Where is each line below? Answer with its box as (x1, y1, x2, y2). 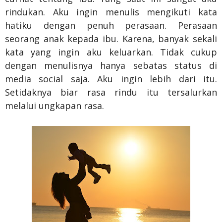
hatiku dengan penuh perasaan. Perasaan (5, 19, 217, 31)
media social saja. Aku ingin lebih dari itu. (5, 72, 217, 85)
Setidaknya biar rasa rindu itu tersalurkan (5, 86, 217, 98)
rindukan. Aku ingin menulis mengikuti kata (5, 5, 217, 18)
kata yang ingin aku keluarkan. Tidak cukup (5, 46, 217, 58)
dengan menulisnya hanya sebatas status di (5, 59, 217, 71)
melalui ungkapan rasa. (5, 99, 104, 111)
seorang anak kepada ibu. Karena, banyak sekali (5, 32, 217, 45)
